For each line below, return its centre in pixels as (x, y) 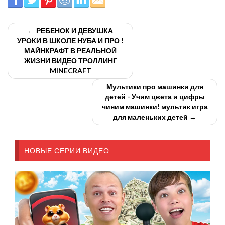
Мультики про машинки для (155, 87)
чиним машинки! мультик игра (155, 107)
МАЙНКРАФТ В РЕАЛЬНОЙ (70, 51)
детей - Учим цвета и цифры (155, 97)
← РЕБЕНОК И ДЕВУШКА (70, 31)
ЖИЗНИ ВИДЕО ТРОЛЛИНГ (70, 61)
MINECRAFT (70, 71)
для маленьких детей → (155, 117)
